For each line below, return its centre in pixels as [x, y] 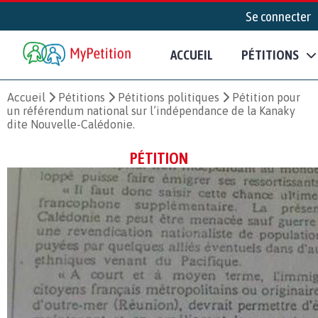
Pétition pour [266, 97]
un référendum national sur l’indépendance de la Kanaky [151, 110]
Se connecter [278, 16]
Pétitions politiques [169, 97]
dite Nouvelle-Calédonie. [71, 124]
